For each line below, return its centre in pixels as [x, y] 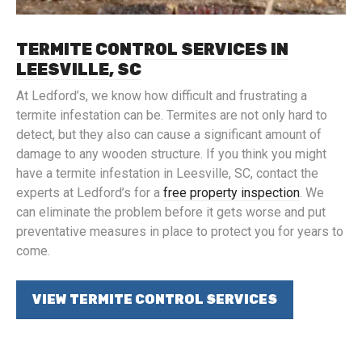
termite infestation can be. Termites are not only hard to [172, 115]
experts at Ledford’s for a [90, 193]
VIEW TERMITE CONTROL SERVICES [155, 299]
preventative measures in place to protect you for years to [180, 232]
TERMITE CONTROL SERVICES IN [152, 49]
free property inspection [232, 193]
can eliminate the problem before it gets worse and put [171, 212]
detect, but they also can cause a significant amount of [169, 135]
